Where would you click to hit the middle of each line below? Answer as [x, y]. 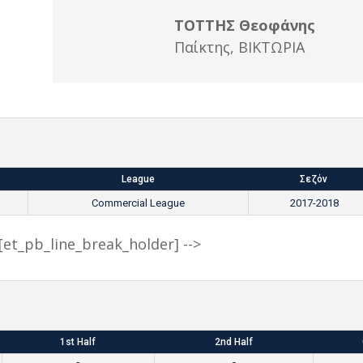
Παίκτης [202, 47]
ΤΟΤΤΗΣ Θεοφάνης [244, 26]
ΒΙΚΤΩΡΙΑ [271, 47]
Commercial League [139, 203]
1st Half [78, 342]
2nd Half [233, 342]
